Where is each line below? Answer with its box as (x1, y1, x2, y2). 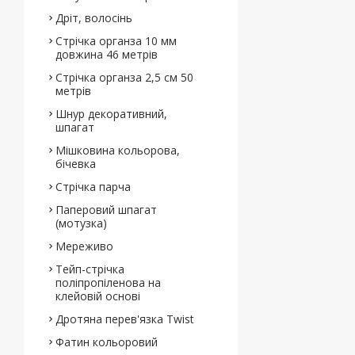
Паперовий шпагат (55, 202, 157, 217)
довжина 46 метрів (55, 47, 158, 62)
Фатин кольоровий (55, 334, 158, 349)
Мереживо (55, 239, 113, 254)
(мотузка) (55, 216, 107, 231)
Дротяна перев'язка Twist (55, 311, 194, 326)
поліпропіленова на (55, 275, 161, 290)
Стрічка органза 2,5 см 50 (55, 70, 193, 85)
